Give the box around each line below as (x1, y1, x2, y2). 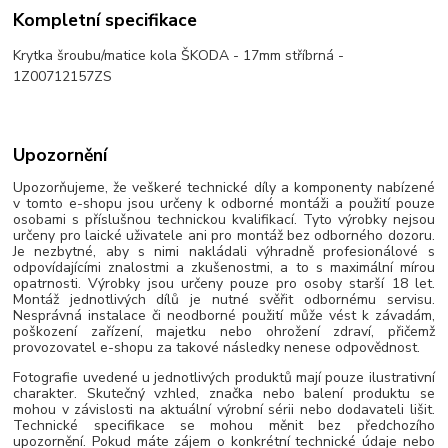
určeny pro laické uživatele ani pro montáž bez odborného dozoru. (13, 226, 435, 245)
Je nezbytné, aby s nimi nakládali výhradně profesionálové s (13, 242, 435, 261)
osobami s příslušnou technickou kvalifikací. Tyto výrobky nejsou (13, 210, 435, 229)
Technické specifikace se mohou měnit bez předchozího (13, 416, 435, 435)
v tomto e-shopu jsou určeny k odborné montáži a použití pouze (13, 194, 435, 213)
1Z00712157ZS (13, 67, 113, 86)
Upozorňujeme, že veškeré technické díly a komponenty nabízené (13, 178, 435, 197)
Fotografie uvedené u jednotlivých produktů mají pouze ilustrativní (13, 368, 435, 387)
